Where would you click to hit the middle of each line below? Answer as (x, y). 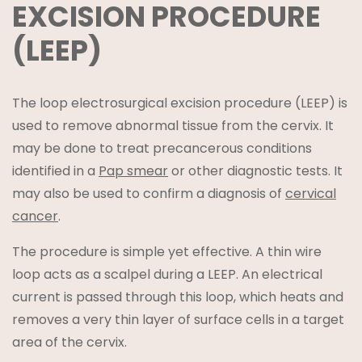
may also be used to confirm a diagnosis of (149, 193)
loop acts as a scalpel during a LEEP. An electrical (167, 274)
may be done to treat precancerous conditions (162, 148)
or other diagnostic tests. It (255, 170)
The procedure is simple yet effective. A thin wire (167, 251)
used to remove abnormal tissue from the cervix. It (173, 125)
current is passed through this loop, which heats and (178, 297)
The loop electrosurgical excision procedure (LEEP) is (180, 103)
